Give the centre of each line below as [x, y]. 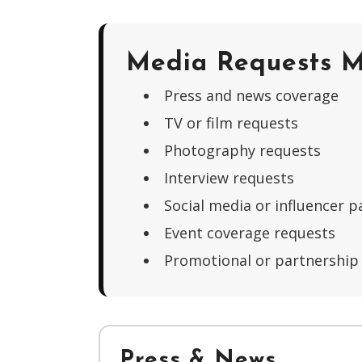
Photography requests [242, 150]
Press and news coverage [251, 95]
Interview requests [229, 178]
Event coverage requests [250, 233]
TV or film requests [231, 123]
